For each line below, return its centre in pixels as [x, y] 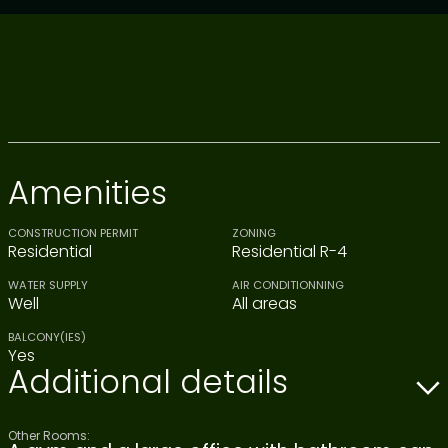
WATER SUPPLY [48, 284]
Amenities [87, 192]
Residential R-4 [289, 251]
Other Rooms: [49, 435]
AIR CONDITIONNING [288, 284]
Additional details [148, 381]
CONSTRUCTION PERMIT [73, 232]
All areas [264, 303]
